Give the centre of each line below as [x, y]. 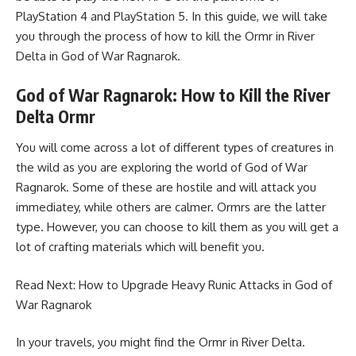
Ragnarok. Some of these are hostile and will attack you [166, 187]
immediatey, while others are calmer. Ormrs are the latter [171, 207]
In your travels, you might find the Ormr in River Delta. [161, 342]
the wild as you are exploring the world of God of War [162, 167]
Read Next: [47, 284]
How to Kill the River [256, 95]
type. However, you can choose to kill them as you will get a [177, 227]
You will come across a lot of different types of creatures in [175, 147]
